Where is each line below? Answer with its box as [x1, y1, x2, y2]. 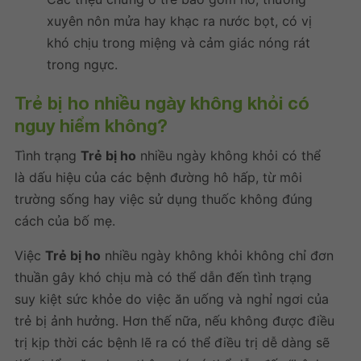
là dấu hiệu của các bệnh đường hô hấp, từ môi [15, 168, 302, 185]
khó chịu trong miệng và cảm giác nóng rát [47, 34, 310, 51]
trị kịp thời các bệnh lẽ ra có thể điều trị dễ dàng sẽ [15, 334, 330, 351]
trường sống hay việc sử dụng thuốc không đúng [15, 190, 313, 207]
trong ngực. [47, 56, 118, 73]
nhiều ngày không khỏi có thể [136, 147, 321, 164]
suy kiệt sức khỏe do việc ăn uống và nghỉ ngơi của [15, 290, 329, 307]
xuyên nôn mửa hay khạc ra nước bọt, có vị [47, 12, 312, 29]
